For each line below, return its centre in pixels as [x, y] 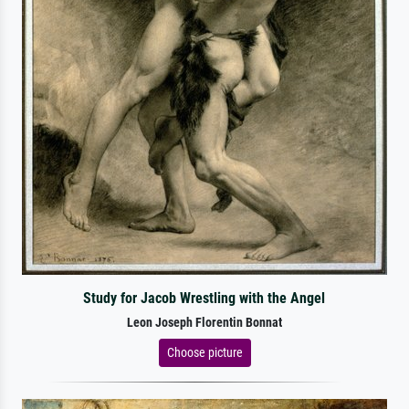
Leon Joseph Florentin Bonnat [204, 322]
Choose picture [204, 352]
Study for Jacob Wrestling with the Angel [204, 298]
